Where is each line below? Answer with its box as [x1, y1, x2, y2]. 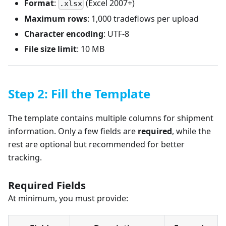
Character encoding [24, 28, 103, 40]
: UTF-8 [103, 28, 129, 40]
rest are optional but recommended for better [8, 139, 185, 150]
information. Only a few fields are [8, 126, 138, 137]
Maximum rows [24, 13, 87, 25]
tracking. [8, 152, 42, 163]
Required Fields [8, 179, 86, 193]
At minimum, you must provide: [8, 193, 128, 204]
